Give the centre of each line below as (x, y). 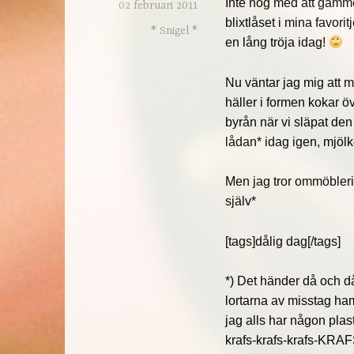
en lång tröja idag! (277, 42)
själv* (241, 201)
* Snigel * (175, 30)
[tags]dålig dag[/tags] (283, 241)
